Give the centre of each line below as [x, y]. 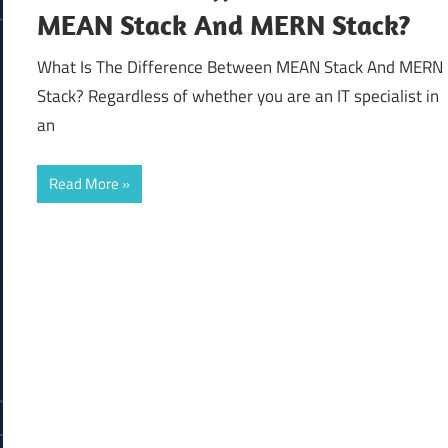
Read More [84, 184]
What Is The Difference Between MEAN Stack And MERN [240, 66]
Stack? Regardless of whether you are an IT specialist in [238, 95]
